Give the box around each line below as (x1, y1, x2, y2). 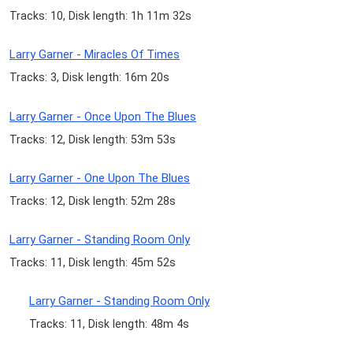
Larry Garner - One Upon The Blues (9, 170, 190, 185)
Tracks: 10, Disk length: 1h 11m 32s (9, 9, 191, 23)
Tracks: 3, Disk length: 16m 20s (9, 71, 169, 84)
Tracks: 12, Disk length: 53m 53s (9, 132, 176, 146)
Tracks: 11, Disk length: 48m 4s (29, 318, 190, 331)
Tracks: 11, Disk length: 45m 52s (9, 255, 176, 269)
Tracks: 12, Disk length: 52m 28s (9, 194, 176, 207)
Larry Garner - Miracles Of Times (9, 47, 180, 62)
